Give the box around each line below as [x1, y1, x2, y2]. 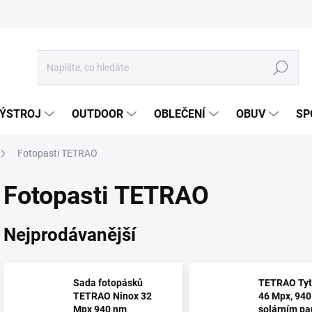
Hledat [266, 62, 295, 74]
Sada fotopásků [73, 277, 143, 289]
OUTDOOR [72, 107, 123, 120]
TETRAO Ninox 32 [73, 290, 152, 302]
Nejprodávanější [3, 224, 136, 245]
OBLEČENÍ [154, 107, 205, 120]
